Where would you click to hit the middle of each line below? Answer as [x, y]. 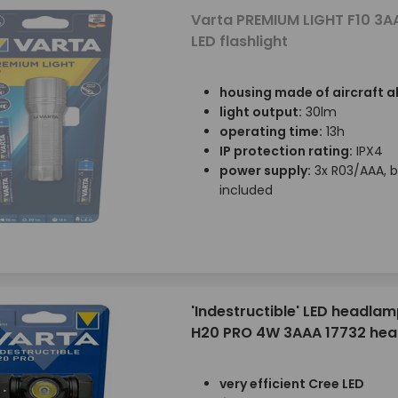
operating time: [271, 131]
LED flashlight [239, 41]
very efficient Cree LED [291, 384]
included [246, 190]
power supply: [265, 171]
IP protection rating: [286, 151]
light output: [260, 112]
